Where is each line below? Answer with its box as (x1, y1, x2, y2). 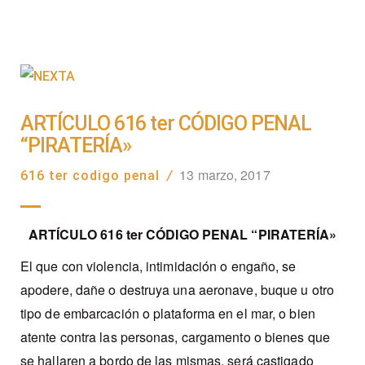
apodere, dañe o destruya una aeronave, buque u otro (20, 280, 334, 300)
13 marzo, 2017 (179, 165, 270, 185)
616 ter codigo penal (20, 168, 160, 184)
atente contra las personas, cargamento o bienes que (20, 328, 330, 347)
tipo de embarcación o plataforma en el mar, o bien (20, 304, 315, 323)
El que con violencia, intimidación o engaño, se (20, 257, 297, 276)
